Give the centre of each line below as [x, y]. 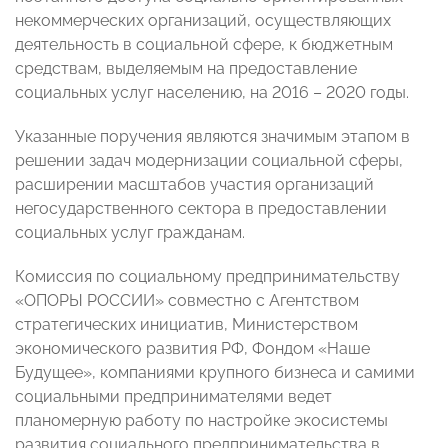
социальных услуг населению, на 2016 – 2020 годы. [212, 93]
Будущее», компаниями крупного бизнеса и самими [215, 373]
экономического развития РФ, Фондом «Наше [192, 349]
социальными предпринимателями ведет [173, 397]
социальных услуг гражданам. [130, 233]
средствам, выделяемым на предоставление [186, 69]
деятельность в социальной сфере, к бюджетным [204, 45]
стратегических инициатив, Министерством [186, 325]
